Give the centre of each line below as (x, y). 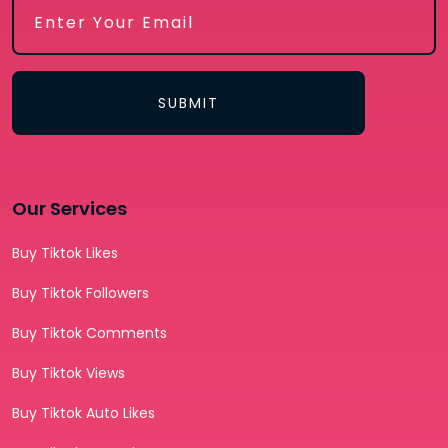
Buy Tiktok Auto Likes (83, 413)
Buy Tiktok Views (68, 373)
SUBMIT (189, 103)
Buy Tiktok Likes (65, 253)
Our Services (69, 209)
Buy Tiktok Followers (80, 293)
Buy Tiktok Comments (89, 333)
